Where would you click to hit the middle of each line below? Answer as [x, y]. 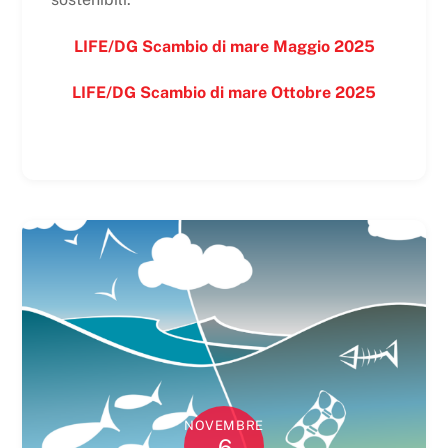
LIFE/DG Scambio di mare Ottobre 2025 [224, 93]
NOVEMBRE [224, 425]
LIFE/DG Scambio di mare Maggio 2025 [224, 46]
